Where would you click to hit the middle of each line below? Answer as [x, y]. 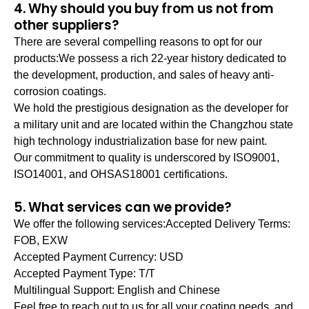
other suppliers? [66, 25]
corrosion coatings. [60, 91]
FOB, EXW [41, 240]
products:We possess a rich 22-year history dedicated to [150, 58]
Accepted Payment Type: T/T [84, 273]
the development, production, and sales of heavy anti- [144, 75]
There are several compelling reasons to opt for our [138, 42]
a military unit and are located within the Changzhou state [153, 124]
